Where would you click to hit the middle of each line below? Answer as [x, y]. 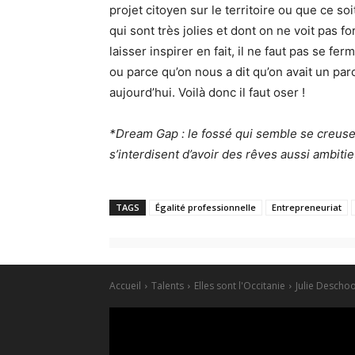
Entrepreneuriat [307, 207]
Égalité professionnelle [206, 207]
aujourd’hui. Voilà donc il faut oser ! [207, 92]
